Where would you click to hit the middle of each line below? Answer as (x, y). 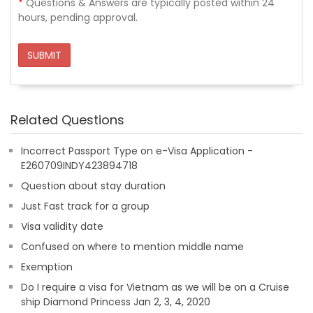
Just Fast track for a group (85, 206)
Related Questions (67, 120)
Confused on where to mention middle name (132, 247)
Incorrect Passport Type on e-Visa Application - (137, 151)
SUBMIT (44, 55)
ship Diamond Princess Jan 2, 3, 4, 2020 (116, 302)
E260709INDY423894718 (79, 166)
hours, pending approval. (78, 17)
